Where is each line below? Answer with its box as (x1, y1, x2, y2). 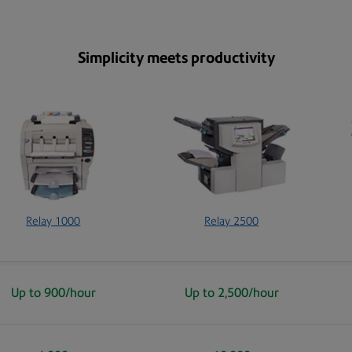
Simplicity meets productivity (77, 48, 275, 67)
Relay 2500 (204, 214, 259, 229)
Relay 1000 (26, 214, 81, 229)
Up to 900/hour (10, 284, 96, 300)
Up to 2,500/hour (184, 284, 279, 300)
